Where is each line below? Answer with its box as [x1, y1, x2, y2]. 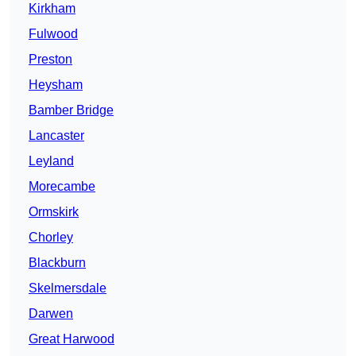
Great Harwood [29, 332, 114, 346]
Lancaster [29, 129, 84, 143]
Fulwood [29, 27, 78, 41]
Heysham [29, 78, 83, 92]
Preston [29, 52, 72, 67]
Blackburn [29, 256, 86, 270]
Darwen [29, 307, 73, 321]
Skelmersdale [29, 281, 106, 296]
